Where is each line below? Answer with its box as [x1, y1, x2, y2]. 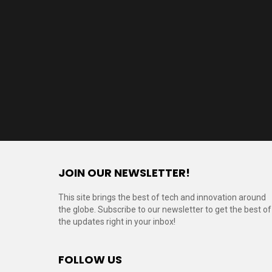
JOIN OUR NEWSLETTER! [58, 165, 190, 181]
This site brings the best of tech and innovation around [58, 192, 266, 203]
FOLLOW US [58, 252, 122, 268]
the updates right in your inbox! [58, 217, 175, 227]
